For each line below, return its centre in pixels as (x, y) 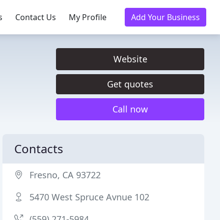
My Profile (88, 17)
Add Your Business (165, 17)
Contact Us (36, 17)
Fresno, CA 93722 (65, 175)
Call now (130, 109)
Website (130, 59)
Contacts (39, 149)
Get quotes (130, 84)
